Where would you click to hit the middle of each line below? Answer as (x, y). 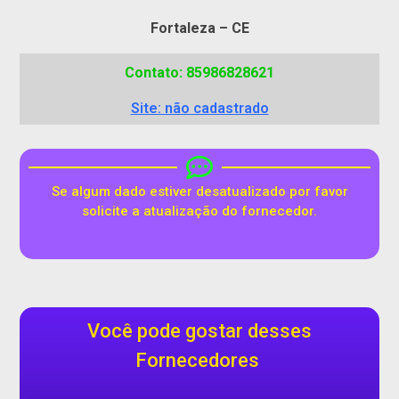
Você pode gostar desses (199, 331)
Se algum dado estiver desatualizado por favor (199, 191)
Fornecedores (199, 361)
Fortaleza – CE (199, 28)
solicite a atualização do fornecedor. (199, 211)
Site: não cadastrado (199, 108)
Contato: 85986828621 (199, 72)
